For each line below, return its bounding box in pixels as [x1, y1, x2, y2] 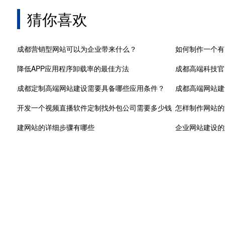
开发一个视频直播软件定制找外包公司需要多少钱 [17, 102, 172, 113]
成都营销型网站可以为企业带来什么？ [17, 44, 137, 54]
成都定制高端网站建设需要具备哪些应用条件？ [17, 83, 165, 93]
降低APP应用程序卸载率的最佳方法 [17, 63, 129, 73]
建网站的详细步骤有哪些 [17, 122, 94, 132]
